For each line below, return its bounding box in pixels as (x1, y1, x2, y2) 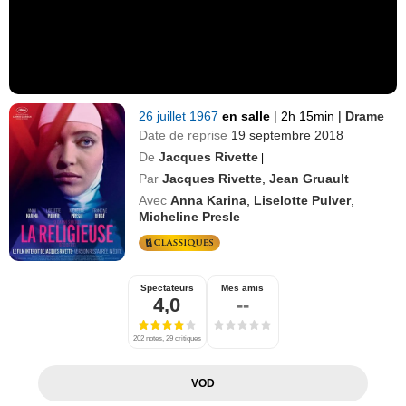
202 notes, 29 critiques (132, 333, 201, 343)
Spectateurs (140, 282, 194, 293)
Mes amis (221, 282, 264, 293)
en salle (222, 108, 275, 123)
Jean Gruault (269, 170, 350, 186)
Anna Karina (170, 192, 247, 208)
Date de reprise (139, 127, 228, 142)
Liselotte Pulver (254, 192, 352, 208)
